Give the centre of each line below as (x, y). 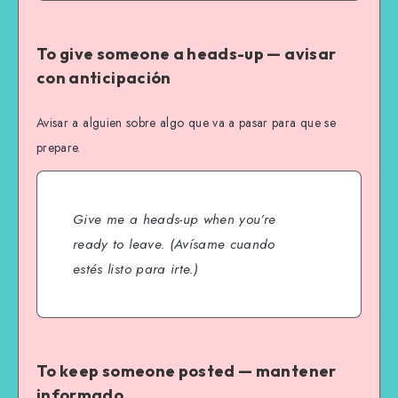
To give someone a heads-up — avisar (187, 54)
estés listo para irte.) (136, 270)
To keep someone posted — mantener (187, 371)
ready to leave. (119, 245)
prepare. (59, 147)
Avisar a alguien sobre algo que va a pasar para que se (186, 122)
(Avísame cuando (220, 245)
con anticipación (104, 78)
